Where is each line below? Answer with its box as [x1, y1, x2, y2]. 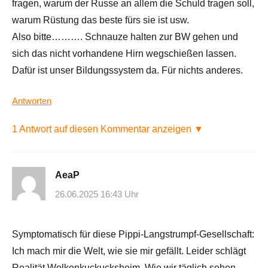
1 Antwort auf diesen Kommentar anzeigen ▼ [12, 124, 203, 135]
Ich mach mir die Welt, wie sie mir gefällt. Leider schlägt [12, 245, 246, 256]
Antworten [12, 96, 51, 106]
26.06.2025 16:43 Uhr [55, 188, 139, 199]
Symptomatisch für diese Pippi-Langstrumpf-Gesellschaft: [12, 229, 254, 239]
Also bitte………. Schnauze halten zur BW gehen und [12, 32, 238, 42]
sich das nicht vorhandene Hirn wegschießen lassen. [12, 48, 236, 59]
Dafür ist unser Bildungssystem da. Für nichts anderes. [12, 65, 243, 76]
